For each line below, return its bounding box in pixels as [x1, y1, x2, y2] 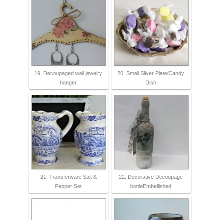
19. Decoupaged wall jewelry [34, 70, 102, 77]
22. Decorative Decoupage [119, 174, 183, 180]
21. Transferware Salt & [40, 174, 97, 180]
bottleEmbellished [130, 183, 171, 190]
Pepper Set [55, 183, 82, 190]
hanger [60, 80, 77, 86]
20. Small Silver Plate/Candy [117, 70, 184, 77]
